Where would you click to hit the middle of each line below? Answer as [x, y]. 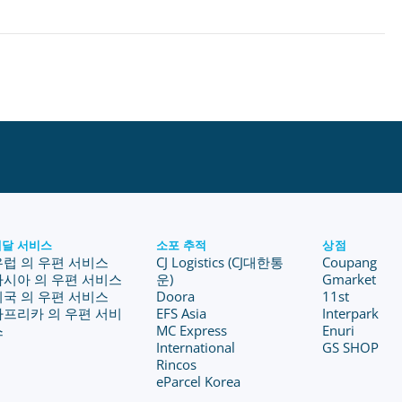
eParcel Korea [199, 381]
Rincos [177, 364]
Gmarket [350, 279]
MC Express [192, 330]
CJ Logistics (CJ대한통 [220, 262]
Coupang [350, 262]
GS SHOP [351, 347]
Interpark [351, 313]
